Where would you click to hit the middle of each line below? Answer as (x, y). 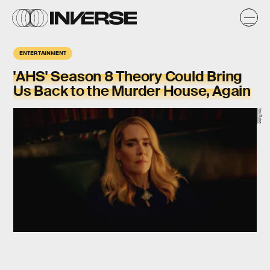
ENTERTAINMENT (43, 52)
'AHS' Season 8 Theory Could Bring (128, 76)
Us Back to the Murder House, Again (132, 91)
